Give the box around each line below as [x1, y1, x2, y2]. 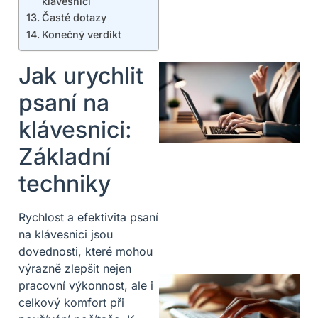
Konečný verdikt [41, 28, 121, 40]
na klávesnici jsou [18, 226, 113, 241]
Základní [18, 142, 111, 170]
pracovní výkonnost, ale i [18, 278, 153, 292]
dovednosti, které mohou [18, 243, 153, 258]
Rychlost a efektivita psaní [18, 209, 158, 224]
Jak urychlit [18, 61, 143, 89]
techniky [18, 169, 111, 197]
